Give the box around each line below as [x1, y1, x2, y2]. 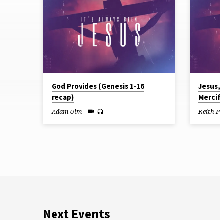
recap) [52, 92, 74, 102]
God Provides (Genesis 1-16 [52, 81, 144, 91]
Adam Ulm [52, 107, 82, 116]
